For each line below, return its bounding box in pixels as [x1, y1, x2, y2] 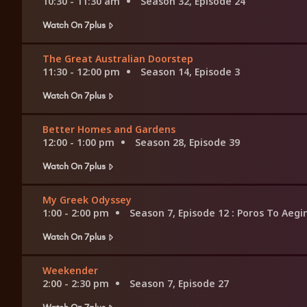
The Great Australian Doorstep [42, 52, 193, 66]
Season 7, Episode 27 [130, 277, 229, 291]
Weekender [42, 264, 98, 278]
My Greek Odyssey [42, 193, 132, 207]
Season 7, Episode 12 [130, 206, 232, 220]
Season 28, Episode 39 [135, 136, 240, 149]
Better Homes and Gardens [42, 123, 175, 136]
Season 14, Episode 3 [140, 65, 240, 79]
